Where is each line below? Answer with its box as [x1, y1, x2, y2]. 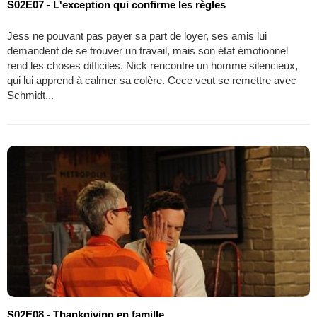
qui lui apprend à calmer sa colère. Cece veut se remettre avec [7, 74, 296, 86]
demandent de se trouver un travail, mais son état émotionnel [7, 44, 288, 57]
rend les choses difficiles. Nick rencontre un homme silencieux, [7, 59, 298, 71]
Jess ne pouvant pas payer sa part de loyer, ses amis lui [7, 29, 267, 42]
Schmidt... [7, 88, 54, 101]
